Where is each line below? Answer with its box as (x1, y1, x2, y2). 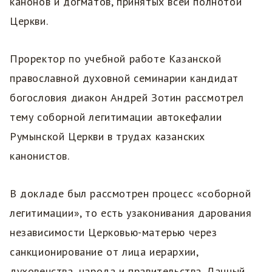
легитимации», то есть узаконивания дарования (10, 206, 252, 220)
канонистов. (10, 149, 70, 163)
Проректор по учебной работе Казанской (10, 52, 222, 66)
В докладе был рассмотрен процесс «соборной (10, 186, 251, 201)
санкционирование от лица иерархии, (10, 245, 199, 259)
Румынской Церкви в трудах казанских (10, 129, 206, 144)
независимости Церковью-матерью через (10, 225, 217, 240)
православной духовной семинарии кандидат (10, 71, 239, 86)
